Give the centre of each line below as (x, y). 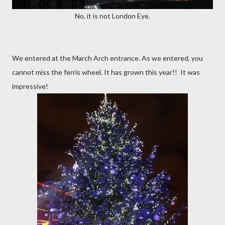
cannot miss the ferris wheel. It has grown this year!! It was (106, 72)
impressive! (30, 86)
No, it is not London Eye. (113, 16)
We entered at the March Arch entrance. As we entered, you (107, 58)
